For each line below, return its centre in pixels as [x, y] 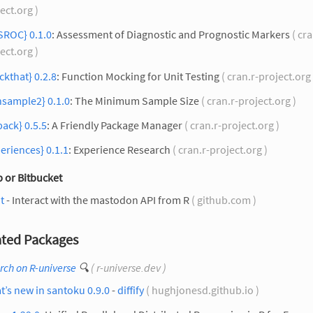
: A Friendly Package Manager [115, 125]
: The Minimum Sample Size [134, 100]
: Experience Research [119, 150]
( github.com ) [224, 200]
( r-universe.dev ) [129, 268]
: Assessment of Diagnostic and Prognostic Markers [171, 35]
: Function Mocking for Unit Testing [138, 76]
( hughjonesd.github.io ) [203, 290]
